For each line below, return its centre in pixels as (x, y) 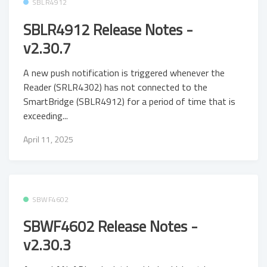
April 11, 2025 (48, 139)
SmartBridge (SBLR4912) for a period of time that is (129, 102)
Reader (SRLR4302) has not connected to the (115, 87)
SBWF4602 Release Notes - (111, 226)
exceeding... (46, 116)
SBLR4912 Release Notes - (108, 29)
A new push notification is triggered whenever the (124, 73)
